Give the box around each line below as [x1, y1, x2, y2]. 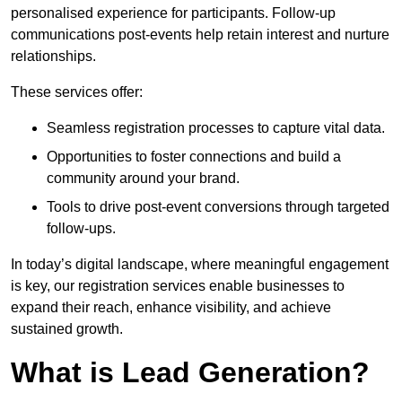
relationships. [11, 48, 96, 65]
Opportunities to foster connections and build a [47, 149, 341, 165]
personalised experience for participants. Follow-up [11, 5, 336, 22]
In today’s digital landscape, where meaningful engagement [11, 257, 389, 273]
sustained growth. [11, 321, 123, 337]
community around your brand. [47, 170, 240, 187]
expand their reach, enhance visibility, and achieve [11, 300, 331, 316]
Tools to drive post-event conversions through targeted [47, 199, 389, 215]
